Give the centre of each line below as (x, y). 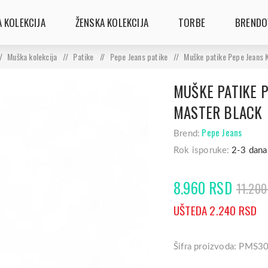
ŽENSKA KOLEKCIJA (112, 22)
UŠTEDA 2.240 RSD (215, 210)
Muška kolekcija (32, 57)
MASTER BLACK (218, 112)
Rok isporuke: (202, 150)
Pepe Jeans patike (139, 57)
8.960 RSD (203, 188)
